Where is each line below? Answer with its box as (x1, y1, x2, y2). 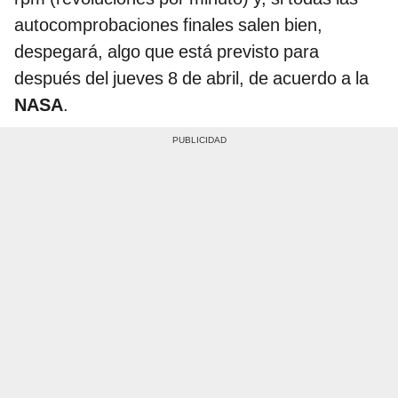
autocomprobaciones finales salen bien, (14, 13, 322, 36)
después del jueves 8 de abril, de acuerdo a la (14, 67, 369, 89)
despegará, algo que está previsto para (14, 40, 319, 62)
